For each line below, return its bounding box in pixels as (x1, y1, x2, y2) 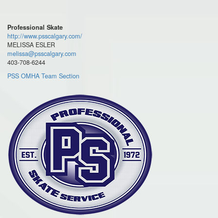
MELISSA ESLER (7, 40, 55, 50)
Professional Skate (7, 23, 63, 32)
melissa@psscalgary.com (7, 49, 76, 58)
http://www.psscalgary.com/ (7, 31, 82, 41)
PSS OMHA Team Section (7, 71, 79, 81)
